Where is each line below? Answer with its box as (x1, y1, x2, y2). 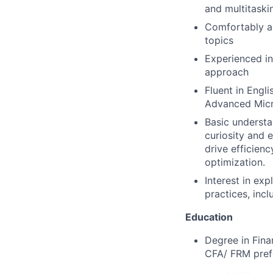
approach (205, 65, 249, 78)
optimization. (205, 155, 265, 168)
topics (205, 34, 233, 46)
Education (185, 210, 233, 223)
